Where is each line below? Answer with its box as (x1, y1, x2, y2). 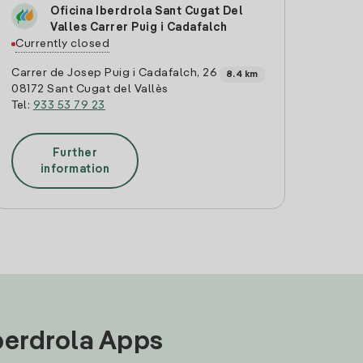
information (40, 163, 110, 175)
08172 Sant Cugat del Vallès (11, 83, 169, 95)
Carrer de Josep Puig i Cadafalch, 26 (11, 67, 218, 79)
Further (52, 147, 98, 159)
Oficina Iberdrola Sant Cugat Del (50, 6, 244, 17)
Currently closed (15, 38, 110, 49)
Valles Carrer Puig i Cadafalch (50, 22, 228, 33)
